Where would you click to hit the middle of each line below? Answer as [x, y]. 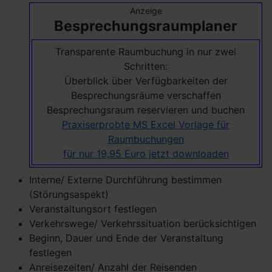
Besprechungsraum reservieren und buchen [146, 110]
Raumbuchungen [146, 139]
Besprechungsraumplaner [146, 26]
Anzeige [146, 11]
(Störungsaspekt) [69, 195]
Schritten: [146, 66]
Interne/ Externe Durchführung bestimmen [125, 180]
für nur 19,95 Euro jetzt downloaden [146, 153]
